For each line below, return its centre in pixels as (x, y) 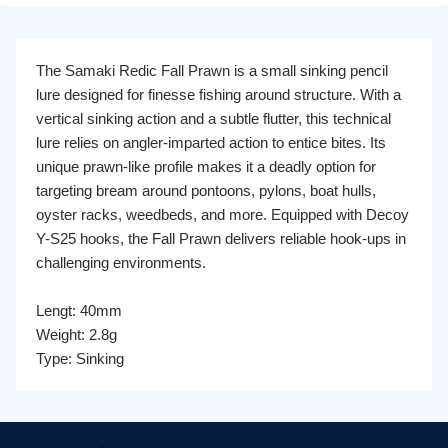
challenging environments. (121, 262)
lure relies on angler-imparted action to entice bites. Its (211, 142)
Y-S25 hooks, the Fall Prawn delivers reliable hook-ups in (221, 238)
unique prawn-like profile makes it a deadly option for (206, 166)
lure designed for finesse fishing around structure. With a (218, 94)
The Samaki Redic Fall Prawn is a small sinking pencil (212, 70)
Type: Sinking (80, 358)
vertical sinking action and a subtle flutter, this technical (213, 118)
